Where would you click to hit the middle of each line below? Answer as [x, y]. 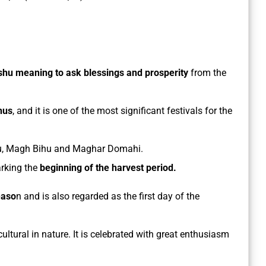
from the [208, 73]
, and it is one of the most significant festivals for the [122, 111]
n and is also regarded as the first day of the [108, 197]
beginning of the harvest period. [109, 168]
